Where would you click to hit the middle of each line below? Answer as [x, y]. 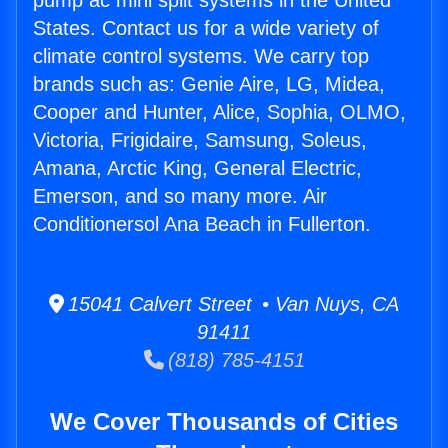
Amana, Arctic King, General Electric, [197, 168]
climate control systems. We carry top [201, 56]
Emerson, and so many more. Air [180, 196]
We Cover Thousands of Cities [224, 422]
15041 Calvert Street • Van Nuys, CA [231, 304]
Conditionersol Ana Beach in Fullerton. [202, 224]
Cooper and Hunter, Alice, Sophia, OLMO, [219, 112]
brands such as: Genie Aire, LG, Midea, [209, 84]
